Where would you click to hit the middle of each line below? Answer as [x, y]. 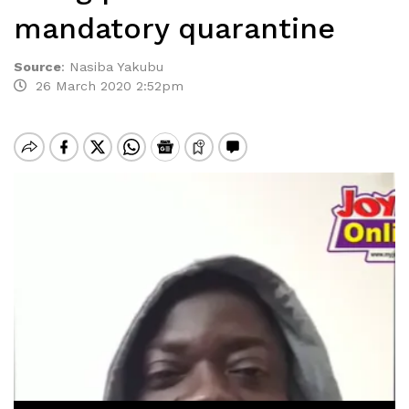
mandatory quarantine [174, 28]
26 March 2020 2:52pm [105, 86]
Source [37, 67]
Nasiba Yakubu [116, 67]
